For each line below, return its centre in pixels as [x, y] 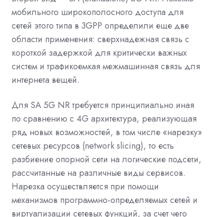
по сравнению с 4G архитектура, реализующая [104, 119]
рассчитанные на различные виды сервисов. [99, 173]
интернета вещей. [46, 80]
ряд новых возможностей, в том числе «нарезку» [107, 132]
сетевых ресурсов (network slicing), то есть [93, 146]
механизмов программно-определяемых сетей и [105, 200]
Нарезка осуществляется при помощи [85, 187]
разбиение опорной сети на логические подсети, [107, 160]
